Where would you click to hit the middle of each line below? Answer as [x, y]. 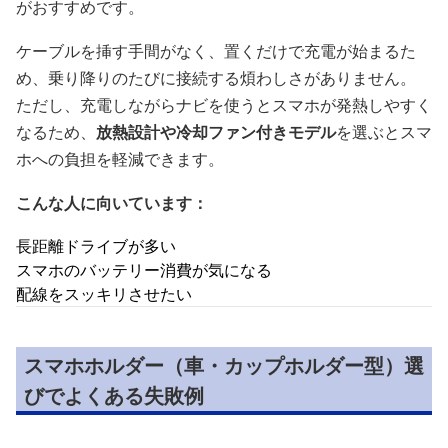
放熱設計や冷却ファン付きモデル [216, 132]
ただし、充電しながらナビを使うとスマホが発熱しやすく [224, 105]
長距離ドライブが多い [96, 246]
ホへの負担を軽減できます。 [120, 159]
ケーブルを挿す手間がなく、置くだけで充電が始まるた [216, 51]
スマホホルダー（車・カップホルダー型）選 [224, 365]
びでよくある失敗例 [114, 395]
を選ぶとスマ [384, 132]
